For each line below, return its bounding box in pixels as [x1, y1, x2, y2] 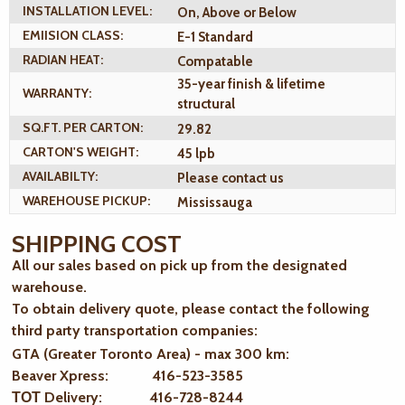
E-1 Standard [177, 28, 253, 45]
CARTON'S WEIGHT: [23, 144, 138, 161]
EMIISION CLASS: [23, 27, 123, 44]
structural [177, 96, 235, 113]
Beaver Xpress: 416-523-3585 [12, 367, 243, 385]
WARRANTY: [23, 85, 91, 102]
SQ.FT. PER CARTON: [23, 119, 143, 137]
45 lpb [177, 145, 215, 162]
